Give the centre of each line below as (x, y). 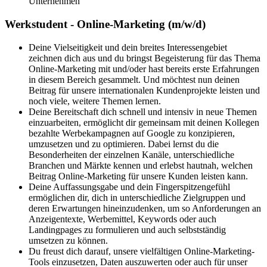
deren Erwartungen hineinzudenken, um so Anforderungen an (145, 208)
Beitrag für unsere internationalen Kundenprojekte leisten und (144, 90)
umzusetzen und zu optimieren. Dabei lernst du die (124, 144)
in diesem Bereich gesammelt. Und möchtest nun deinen (134, 79)
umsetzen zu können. (68, 240)
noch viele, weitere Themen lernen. (95, 101)
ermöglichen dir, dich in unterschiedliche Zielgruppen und (137, 197)
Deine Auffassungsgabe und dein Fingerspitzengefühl (129, 187)
